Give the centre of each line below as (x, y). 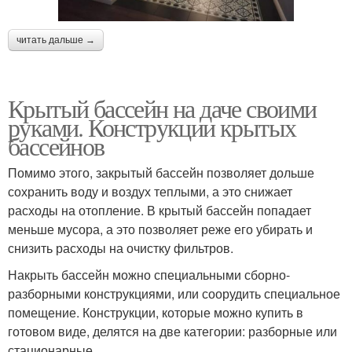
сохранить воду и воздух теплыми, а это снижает (150, 192)
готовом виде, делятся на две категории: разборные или (172, 332)
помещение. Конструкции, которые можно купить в (156, 313)
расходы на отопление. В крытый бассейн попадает (159, 211)
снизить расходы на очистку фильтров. (121, 248)
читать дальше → (56, 40)
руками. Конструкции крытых (152, 127)
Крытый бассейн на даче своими (162, 108)
